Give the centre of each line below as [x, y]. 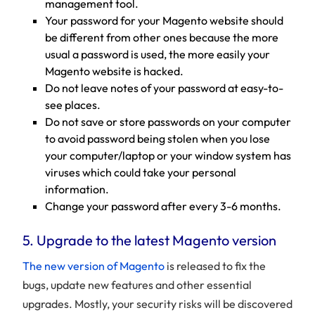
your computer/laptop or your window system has [168, 156]
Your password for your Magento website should [164, 21]
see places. [73, 105]
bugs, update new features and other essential [137, 285]
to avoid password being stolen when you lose [157, 139]
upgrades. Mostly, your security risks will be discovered [157, 304]
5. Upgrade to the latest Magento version [149, 240]
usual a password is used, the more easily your [157, 54]
